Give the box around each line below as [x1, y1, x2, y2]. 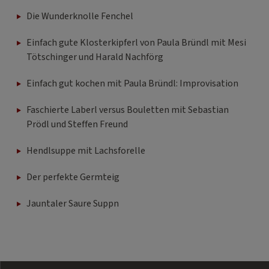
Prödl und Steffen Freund [26, 117, 128, 131]
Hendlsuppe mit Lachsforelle [26, 144, 145, 157]
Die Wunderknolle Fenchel [26, 9, 133, 23]
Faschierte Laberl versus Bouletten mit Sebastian [26, 103, 229, 116]
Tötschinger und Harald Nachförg [26, 50, 163, 64]
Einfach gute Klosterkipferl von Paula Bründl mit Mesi [26, 35, 246, 49]
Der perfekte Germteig [26, 170, 119, 184]
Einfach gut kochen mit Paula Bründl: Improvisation [26, 76, 238, 90]
